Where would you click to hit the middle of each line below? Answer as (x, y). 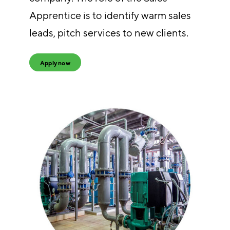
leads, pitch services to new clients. (109, 33)
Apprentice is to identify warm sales (110, 15)
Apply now (55, 63)
